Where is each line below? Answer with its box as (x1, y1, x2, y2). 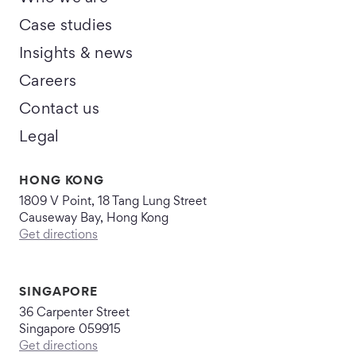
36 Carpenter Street (19, 308, 130, 319)
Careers (19, 75, 77, 89)
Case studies (19, 19, 113, 33)
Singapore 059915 (19, 324, 121, 335)
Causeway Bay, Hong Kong (19, 213, 168, 224)
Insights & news (19, 47, 133, 61)
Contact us (19, 103, 99, 117)
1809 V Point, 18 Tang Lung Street (19, 196, 207, 207)
